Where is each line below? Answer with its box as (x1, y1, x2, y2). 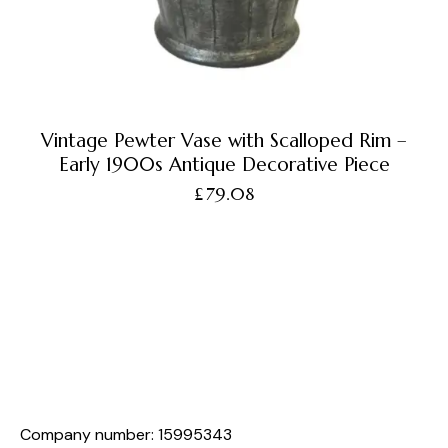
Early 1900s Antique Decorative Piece (58, 152, 390, 177)
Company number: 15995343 (20, 423, 232, 445)
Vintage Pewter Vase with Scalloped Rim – (41, 128, 407, 153)
